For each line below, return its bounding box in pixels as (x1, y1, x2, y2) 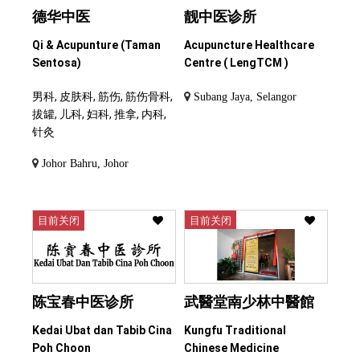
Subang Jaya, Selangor (194, 91, 297, 103)
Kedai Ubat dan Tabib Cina (32, 324, 172, 337)
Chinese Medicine (184, 342, 279, 355)
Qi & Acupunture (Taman (32, 39, 161, 52)
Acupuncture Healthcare (184, 39, 314, 52)
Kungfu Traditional (184, 324, 286, 337)
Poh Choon (32, 342, 91, 355)
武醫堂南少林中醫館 (184, 293, 314, 311)
